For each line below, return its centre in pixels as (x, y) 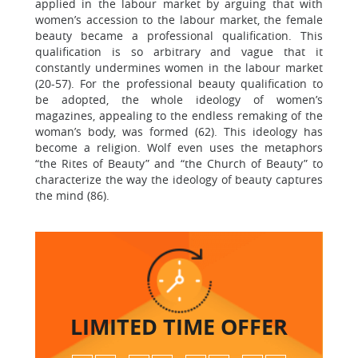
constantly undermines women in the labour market (179, 68)
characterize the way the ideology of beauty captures (179, 179)
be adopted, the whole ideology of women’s (179, 99)
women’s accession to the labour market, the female (179, 20)
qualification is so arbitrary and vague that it (179, 52)
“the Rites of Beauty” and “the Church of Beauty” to (179, 163)
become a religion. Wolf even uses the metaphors (179, 147)
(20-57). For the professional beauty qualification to (179, 84)
